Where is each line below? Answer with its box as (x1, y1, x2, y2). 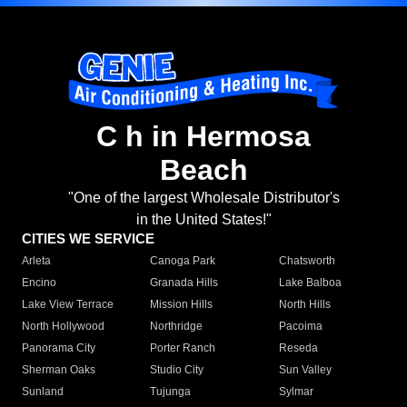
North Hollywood (22, 320, 104, 333)
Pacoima (278, 320, 323, 333)
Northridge (150, 320, 203, 333)
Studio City (150, 363, 204, 377)
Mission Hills (150, 298, 213, 312)
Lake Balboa (278, 276, 342, 290)
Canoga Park (150, 254, 216, 268)
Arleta (22, 254, 51, 268)
